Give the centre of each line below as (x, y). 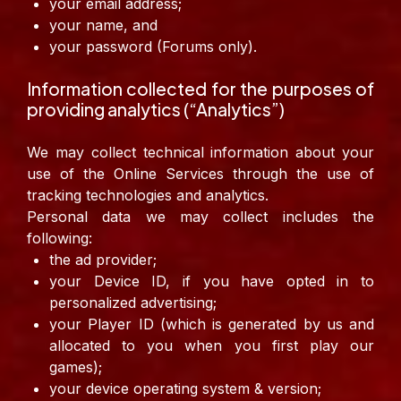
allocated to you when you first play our (212, 346)
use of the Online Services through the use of (200, 174)
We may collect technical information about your (200, 153)
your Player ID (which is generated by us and (212, 324)
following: (60, 239)
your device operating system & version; (185, 389)
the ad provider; (103, 260)
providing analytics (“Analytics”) (156, 110)
